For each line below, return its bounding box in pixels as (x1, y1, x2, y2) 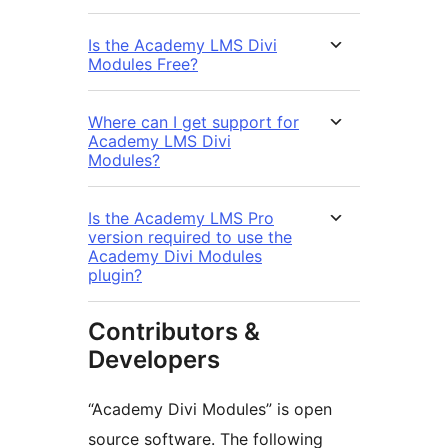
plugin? (88, 264, 142, 285)
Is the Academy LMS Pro (88, 207, 274, 228)
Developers (88, 344, 220, 374)
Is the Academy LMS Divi (88, 34, 277, 55)
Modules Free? (88, 53, 198, 74)
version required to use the (88, 226, 292, 247)
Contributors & (88, 316, 260, 346)
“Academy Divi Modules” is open (88, 398, 332, 419)
